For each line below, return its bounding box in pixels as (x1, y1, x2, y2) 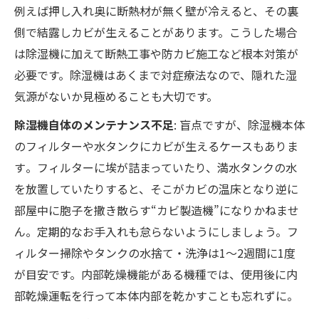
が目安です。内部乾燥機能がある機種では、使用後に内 (14, 265, 298, 283)
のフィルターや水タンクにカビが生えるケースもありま (14, 137, 298, 155)
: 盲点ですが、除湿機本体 (174, 115, 305, 133)
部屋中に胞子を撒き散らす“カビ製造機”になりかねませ (14, 201, 299, 219)
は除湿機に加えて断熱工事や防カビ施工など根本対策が (14, 44, 298, 62)
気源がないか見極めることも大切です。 (14, 87, 218, 105)
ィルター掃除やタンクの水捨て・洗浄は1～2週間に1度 (14, 244, 296, 261)
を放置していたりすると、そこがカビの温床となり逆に (14, 179, 298, 197)
